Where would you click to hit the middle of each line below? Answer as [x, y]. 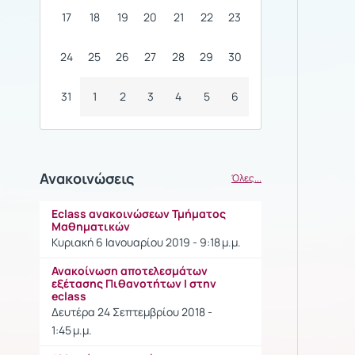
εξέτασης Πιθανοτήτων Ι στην [134, 284]
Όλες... [246, 178]
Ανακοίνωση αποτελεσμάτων [130, 271]
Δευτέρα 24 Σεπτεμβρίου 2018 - [132, 312]
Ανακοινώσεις [87, 179]
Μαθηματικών [91, 227]
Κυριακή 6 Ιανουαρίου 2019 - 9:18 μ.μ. [146, 242]
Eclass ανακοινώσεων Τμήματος [139, 214]
